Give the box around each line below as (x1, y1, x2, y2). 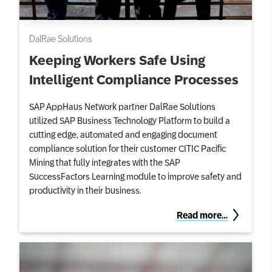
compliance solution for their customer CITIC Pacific (29, 143, 226, 153)
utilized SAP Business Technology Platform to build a (29, 115, 230, 125)
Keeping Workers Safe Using (29, 53, 205, 68)
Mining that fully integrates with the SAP (29, 157, 180, 167)
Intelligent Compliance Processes (29, 72, 239, 87)
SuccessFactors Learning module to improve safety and (29, 171, 242, 181)
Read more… (177, 209, 228, 220)
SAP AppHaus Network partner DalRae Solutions (29, 101, 216, 111)
